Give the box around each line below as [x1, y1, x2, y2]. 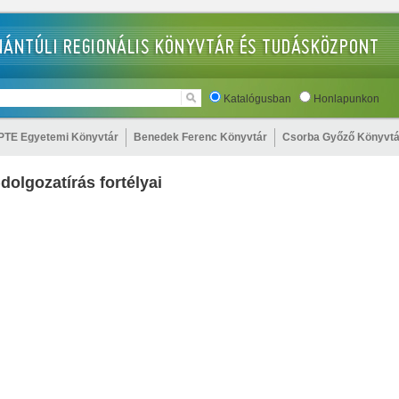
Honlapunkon [313, 93, 379, 105]
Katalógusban [224, 93, 291, 105]
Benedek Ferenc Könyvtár [134, 131, 267, 143]
